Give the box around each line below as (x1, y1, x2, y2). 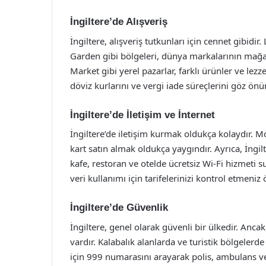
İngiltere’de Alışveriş (70, 16, 167, 27)
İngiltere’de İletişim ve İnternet (70, 109, 215, 121)
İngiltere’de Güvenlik (70, 202, 168, 213)
